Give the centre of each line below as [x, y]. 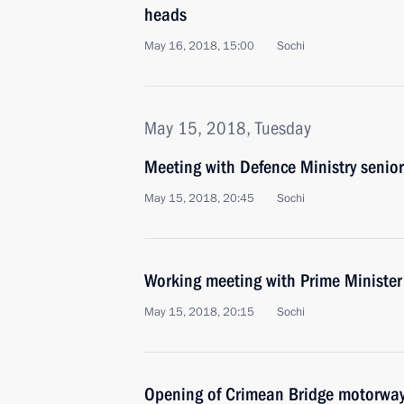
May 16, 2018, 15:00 [199, 46]
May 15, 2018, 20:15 [199, 312]
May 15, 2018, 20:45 [199, 198]
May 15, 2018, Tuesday [228, 128]
